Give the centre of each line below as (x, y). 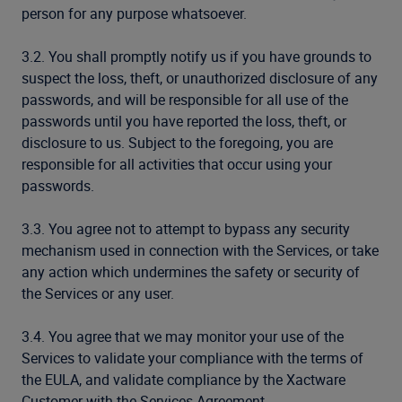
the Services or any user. (98, 293)
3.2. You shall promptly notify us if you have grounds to (197, 57)
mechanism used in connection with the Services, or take (200, 250)
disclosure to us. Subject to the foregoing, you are (177, 143)
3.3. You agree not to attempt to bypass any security (186, 229)
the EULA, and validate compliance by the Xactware (184, 380)
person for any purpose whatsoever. (134, 13)
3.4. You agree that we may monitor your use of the (183, 336)
